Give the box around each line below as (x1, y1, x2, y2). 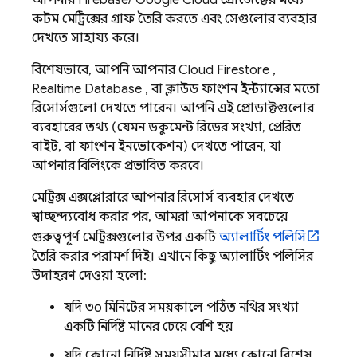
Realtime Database (32, 81, 142, 97)
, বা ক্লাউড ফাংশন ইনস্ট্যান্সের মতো (142, 81, 320, 97)
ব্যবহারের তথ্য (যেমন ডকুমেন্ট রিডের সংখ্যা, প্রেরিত (32, 120, 301, 135)
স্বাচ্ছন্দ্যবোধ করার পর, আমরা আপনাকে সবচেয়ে (32, 209, 288, 225)
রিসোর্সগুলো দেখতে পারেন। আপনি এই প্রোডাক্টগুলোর (32, 100, 314, 116)
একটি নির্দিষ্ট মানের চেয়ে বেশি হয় (64, 319, 233, 335)
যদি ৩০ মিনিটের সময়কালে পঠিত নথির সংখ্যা (64, 300, 299, 316)
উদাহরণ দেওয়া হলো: (32, 268, 147, 284)
